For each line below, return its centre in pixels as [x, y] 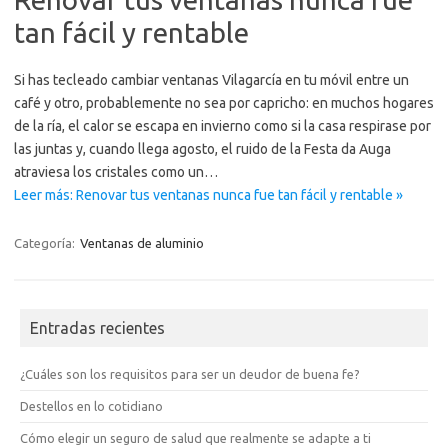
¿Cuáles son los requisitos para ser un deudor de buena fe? [190, 374]
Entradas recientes [97, 328]
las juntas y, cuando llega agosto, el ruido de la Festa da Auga [202, 149]
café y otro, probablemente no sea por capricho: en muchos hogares [224, 103]
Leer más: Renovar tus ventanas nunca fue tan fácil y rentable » [208, 195]
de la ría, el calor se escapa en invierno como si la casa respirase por [222, 126]
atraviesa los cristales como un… [116, 172]
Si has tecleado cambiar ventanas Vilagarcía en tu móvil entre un [211, 80]
